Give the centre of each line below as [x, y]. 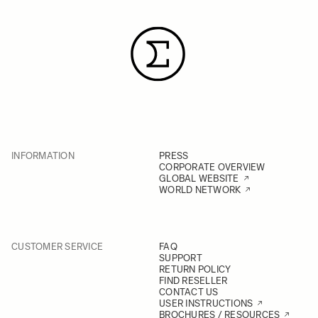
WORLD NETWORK [200, 190]
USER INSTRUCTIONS [206, 303]
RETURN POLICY [195, 269]
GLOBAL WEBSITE [199, 178]
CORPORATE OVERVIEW [212, 167]
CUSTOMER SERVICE [57, 246]
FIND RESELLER [193, 280]
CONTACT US [189, 292]
